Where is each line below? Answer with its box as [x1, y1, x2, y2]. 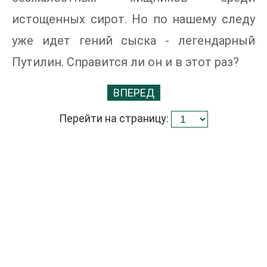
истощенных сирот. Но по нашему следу [12, 11, 255, 26]
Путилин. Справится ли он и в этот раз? [12, 54, 239, 69]
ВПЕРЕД [113, 86, 154, 99]
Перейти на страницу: [59, 111, 171, 125]
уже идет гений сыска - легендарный [12, 33, 255, 48]
